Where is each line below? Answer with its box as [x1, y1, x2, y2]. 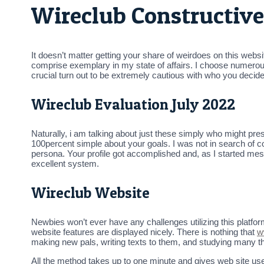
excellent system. [31, 159, 99, 169]
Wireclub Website [31, 184, 150, 202]
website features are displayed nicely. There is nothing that [31, 227, 257, 237]
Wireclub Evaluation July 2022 [31, 95, 235, 114]
